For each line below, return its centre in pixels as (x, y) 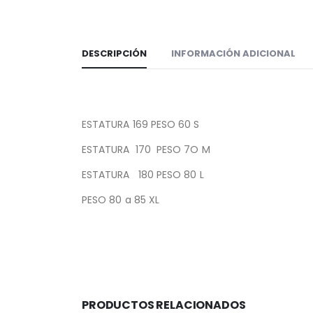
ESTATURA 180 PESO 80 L (143, 175)
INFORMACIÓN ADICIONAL (233, 54)
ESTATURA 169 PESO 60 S (141, 125)
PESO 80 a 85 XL (121, 200)
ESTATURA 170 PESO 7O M (146, 150)
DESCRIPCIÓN (114, 54)
